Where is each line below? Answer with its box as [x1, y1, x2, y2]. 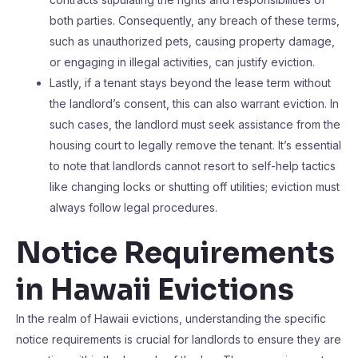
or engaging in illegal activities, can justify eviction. [50, 55, 315, 69]
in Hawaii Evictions [16, 272, 294, 308]
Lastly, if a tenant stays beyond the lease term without [50, 76, 331, 89]
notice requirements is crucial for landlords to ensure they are [16, 332, 341, 346]
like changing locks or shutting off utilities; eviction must [50, 180, 340, 193]
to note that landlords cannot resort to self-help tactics [50, 159, 336, 173]
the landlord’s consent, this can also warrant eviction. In [50, 97, 339, 110]
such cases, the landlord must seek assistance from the [50, 117, 340, 131]
